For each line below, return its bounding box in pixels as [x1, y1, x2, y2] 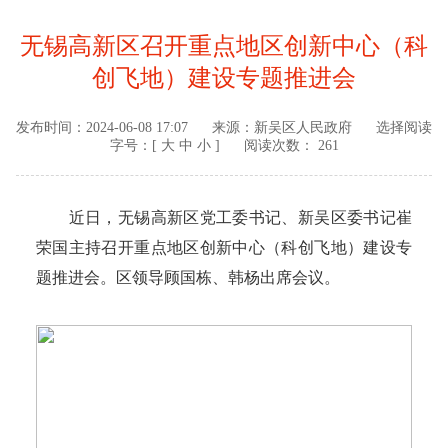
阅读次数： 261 [243, 138, 339, 154]
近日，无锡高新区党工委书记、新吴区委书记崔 [36, 209, 412, 227]
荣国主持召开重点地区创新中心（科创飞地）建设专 [36, 239, 412, 257]
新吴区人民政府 [254, 120, 352, 136]
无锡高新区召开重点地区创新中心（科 [20, 33, 428, 60]
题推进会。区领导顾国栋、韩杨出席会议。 [36, 269, 340, 287]
